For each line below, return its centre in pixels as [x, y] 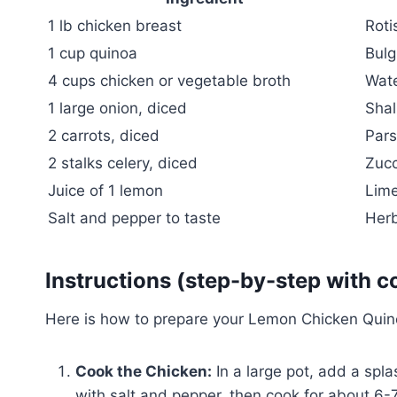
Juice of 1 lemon [105, 190]
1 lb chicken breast [115, 25]
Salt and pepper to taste [134, 218]
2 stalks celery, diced [123, 163]
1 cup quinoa [93, 53]
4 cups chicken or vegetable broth [169, 80]
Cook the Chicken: [144, 371]
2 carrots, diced [104, 135]
